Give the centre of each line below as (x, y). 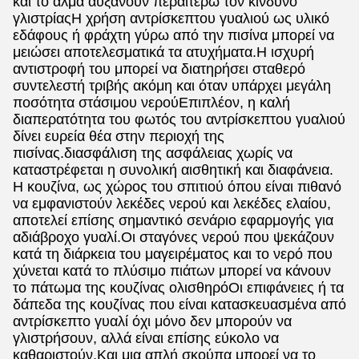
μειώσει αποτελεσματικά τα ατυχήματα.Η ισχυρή (163, 52)
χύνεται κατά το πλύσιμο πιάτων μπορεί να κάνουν (172, 271)
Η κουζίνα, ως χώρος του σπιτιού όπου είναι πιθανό (177, 187)
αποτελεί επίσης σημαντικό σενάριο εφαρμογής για (173, 220)
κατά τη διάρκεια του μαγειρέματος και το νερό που (173, 254)
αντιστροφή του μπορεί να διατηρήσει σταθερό (159, 69)
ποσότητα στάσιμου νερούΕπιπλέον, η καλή (151, 103)
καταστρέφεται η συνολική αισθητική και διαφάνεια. (173, 170)
